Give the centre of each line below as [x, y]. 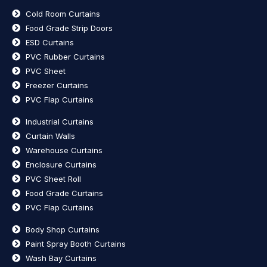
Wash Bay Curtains [61, 258]
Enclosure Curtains [61, 164]
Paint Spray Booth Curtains [75, 243]
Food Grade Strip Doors [69, 28]
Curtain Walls [50, 136]
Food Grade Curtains [64, 193]
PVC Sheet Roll [53, 178]
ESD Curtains [49, 42]
